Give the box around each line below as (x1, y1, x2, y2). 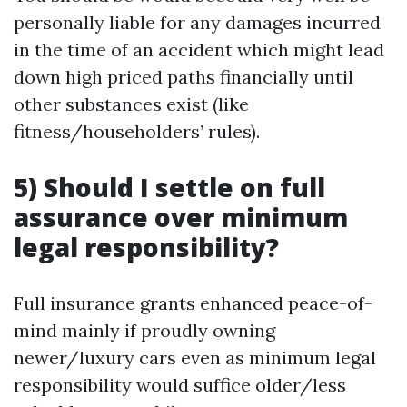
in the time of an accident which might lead (14, 38, 384, 62)
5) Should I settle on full (14, 170, 325, 205)
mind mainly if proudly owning (14, 319, 275, 342)
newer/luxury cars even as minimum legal (14, 346, 376, 370)
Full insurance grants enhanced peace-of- (14, 292, 372, 315)
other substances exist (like (14, 93, 249, 116)
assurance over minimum (14, 200, 348, 235)
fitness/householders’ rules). (14, 120, 260, 144)
